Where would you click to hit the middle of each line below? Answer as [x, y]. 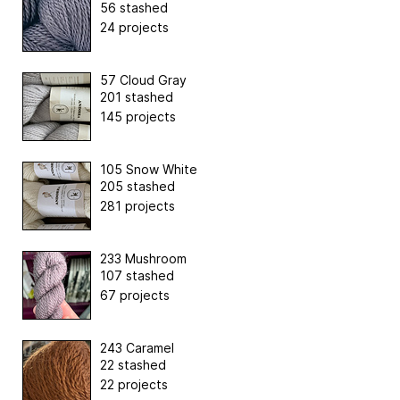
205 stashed [137, 186]
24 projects [134, 27]
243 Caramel [137, 347]
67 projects [135, 295]
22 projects [134, 384]
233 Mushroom [143, 258]
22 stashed [133, 364]
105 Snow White [149, 169]
